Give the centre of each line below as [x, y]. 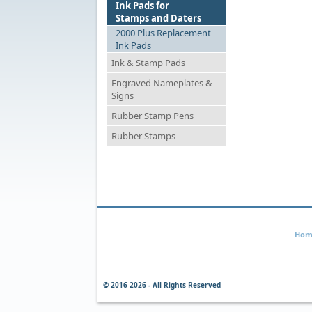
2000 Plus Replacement [163, 33]
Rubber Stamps [143, 136]
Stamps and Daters [158, 18]
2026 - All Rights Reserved [175, 285]
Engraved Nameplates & [162, 83]
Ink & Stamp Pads [148, 63]
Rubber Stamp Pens [153, 116]
